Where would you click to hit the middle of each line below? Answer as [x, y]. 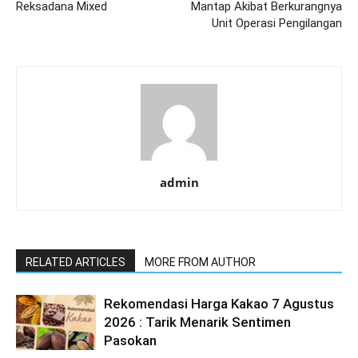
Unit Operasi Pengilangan [277, 23]
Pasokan [130, 340]
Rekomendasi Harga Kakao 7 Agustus [219, 304]
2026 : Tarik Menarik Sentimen [197, 322]
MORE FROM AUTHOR [200, 262]
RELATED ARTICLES [76, 262]
